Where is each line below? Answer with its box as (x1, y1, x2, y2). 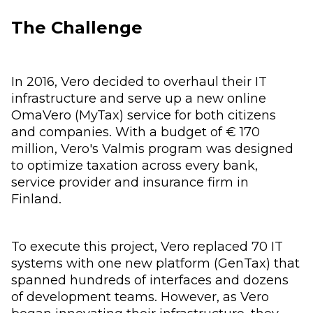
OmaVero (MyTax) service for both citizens (11, 106, 276, 123)
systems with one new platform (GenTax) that (11, 254, 300, 271)
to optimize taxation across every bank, (11, 156, 258, 173)
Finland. (11, 190, 61, 207)
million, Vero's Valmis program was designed (11, 140, 293, 156)
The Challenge (11, 17, 143, 38)
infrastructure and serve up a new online (11, 89, 266, 106)
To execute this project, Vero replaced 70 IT (11, 238, 283, 254)
